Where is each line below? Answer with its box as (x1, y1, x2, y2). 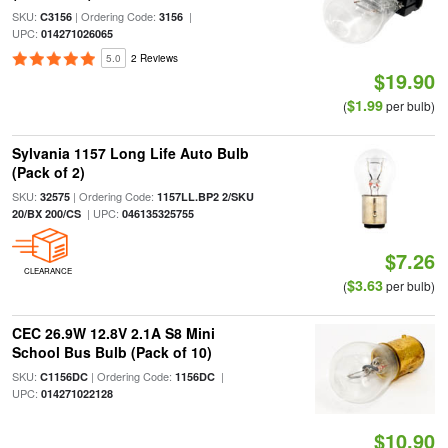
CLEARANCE (23, 265, 72, 276)
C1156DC (39, 369, 88, 384)
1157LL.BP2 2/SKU (156, 189, 254, 204)
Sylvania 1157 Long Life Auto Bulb (11, 143, 249, 163)
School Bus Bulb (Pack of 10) (11, 342, 212, 362)
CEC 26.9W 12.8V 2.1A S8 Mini (11, 323, 215, 343)
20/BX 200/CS (11, 206, 81, 221)
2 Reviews (130, 51, 178, 65)
